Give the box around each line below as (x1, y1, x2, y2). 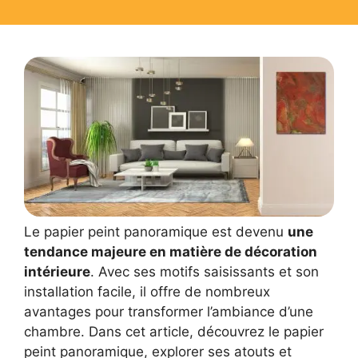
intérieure (24, 264, 90, 280)
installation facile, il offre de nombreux (24, 284, 270, 300)
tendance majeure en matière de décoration (24, 244, 317, 261)
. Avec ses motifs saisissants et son (90, 264, 319, 280)
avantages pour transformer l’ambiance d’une (24, 304, 313, 320)
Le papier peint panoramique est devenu (24, 224, 288, 241)
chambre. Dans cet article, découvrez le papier (24, 324, 324, 340)
